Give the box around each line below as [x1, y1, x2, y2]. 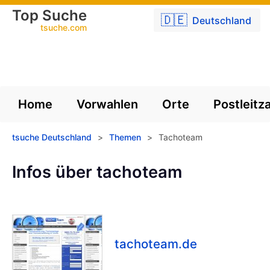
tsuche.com [40, 22, 87, 33]
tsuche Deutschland [12, 132, 92, 142]
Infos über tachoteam [12, 162, 182, 182]
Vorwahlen [77, 97, 138, 111]
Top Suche [12, 7, 87, 24]
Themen [109, 132, 141, 142]
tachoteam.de [115, 236, 197, 252]
